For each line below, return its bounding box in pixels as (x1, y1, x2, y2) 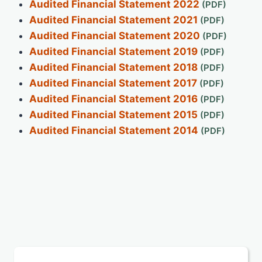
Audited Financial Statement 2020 (29, 29, 200, 42)
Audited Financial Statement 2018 (29, 61, 198, 73)
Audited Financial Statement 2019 (29, 45, 198, 57)
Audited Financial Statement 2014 (29, 124, 198, 136)
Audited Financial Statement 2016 (29, 92, 198, 105)
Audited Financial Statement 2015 (29, 108, 198, 120)
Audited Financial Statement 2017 (29, 77, 197, 89)
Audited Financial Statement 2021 (29, 13, 198, 26)
